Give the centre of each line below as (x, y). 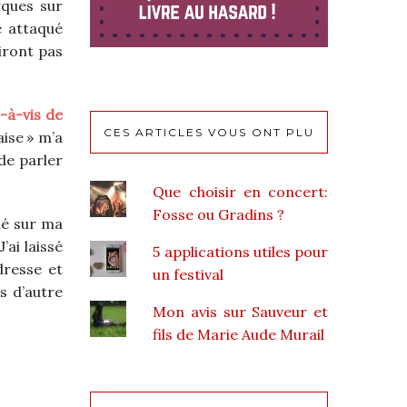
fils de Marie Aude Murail (239, 334)
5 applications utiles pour (240, 251)
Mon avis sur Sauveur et (240, 311)
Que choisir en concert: (240, 191)
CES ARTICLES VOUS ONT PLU (208, 132)
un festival (189, 274)
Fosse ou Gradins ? (219, 214)
